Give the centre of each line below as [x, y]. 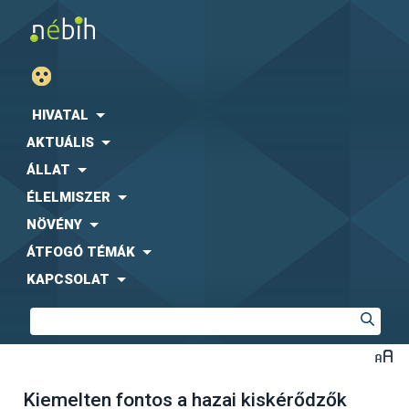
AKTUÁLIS [60, 142]
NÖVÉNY [54, 225]
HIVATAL [60, 115]
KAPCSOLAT [68, 279]
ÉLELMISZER [68, 197]
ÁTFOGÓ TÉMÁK [81, 252]
